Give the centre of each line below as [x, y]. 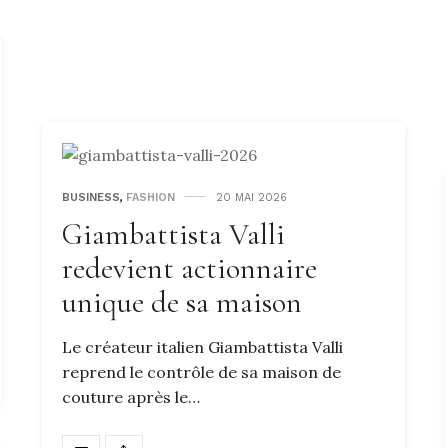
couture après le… [131, 396]
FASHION [150, 197]
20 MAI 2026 [251, 197]
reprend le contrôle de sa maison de [201, 371]
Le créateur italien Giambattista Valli [202, 346]
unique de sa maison [182, 302]
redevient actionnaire [189, 268]
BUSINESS [91, 197]
